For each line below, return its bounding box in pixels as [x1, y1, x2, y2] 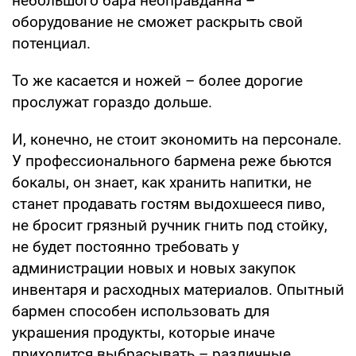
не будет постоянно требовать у [12, 237, 239, 256]
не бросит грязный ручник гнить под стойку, [12, 215, 327, 234]
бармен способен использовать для [12, 301, 269, 320]
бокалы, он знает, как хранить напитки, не [12, 172, 311, 192]
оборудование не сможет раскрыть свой [12, 12, 303, 31]
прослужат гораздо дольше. [12, 92, 212, 111]
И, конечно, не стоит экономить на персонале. [12, 130, 342, 149]
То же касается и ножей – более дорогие [12, 71, 303, 90]
